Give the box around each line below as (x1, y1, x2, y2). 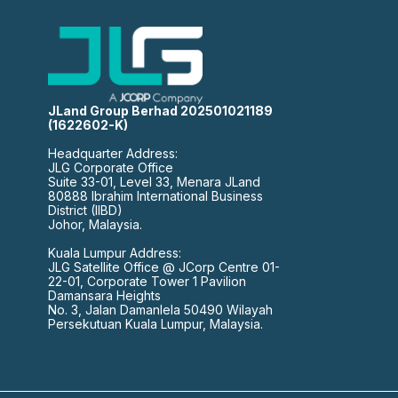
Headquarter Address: (47, 145, 178, 161)
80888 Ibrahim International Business (47, 187, 263, 203)
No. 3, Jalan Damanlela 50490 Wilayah (47, 301, 273, 317)
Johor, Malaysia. (47, 216, 142, 232)
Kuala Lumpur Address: (47, 244, 181, 260)
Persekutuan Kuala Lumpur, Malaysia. (47, 315, 263, 331)
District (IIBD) (47, 202, 123, 218)
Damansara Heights (47, 287, 161, 303)
